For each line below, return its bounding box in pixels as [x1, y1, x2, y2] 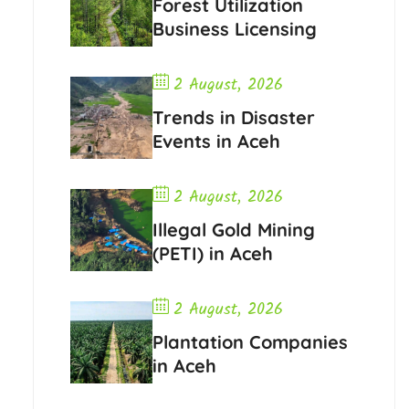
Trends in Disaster [152, 106, 315, 130]
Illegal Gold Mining [152, 218, 315, 242]
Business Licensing [152, 17, 317, 41]
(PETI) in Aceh [152, 242, 273, 266]
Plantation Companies [152, 330, 348, 354]
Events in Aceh [152, 130, 280, 153]
